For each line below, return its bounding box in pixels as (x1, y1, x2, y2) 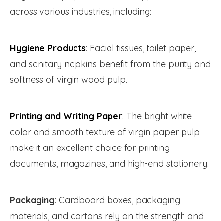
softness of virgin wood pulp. (10, 74, 127, 86)
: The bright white (122, 110, 192, 122)
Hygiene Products (10, 42, 86, 54)
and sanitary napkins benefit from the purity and (10, 58, 211, 70)
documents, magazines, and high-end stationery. (10, 158, 209, 170)
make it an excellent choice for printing (10, 142, 170, 154)
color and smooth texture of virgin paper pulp (10, 126, 200, 138)
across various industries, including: (10, 6, 151, 18)
